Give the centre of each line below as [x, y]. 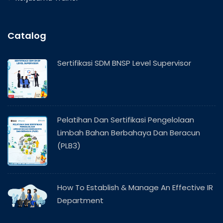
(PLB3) [69, 146]
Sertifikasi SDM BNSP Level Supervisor [124, 63]
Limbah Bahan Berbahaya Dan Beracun [129, 133]
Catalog [27, 36]
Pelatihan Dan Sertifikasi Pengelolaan [126, 120]
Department [80, 200]
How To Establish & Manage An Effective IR [135, 187]
